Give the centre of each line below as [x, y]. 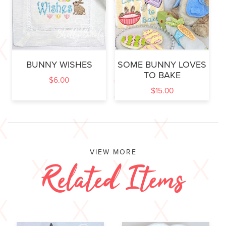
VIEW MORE [113, 152]
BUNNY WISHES [59, 64]
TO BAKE [162, 75]
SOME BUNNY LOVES [162, 64]
